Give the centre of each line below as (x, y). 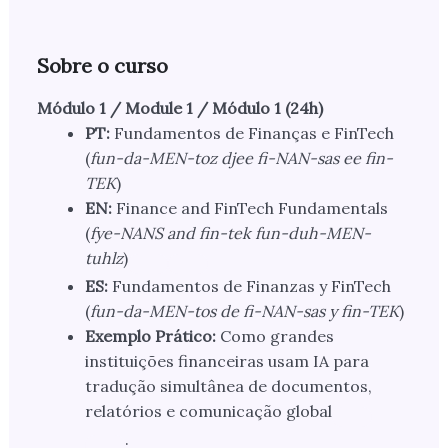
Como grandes (274, 336)
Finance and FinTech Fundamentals (249, 208)
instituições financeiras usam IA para (226, 361)
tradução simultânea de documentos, (228, 386)
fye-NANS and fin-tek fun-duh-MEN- (230, 233)
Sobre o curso (102, 66)
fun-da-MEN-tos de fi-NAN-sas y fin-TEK (244, 311)
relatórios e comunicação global (208, 411)
